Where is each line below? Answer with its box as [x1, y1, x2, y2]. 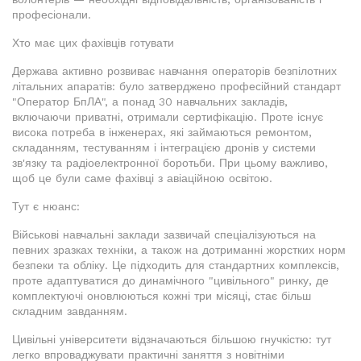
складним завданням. [12, 305, 127, 318]
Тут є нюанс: [12, 200, 80, 214]
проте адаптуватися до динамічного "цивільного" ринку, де [12, 274, 329, 288]
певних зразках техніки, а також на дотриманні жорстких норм [12, 243, 346, 257]
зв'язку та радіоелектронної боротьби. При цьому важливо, [12, 156, 328, 170]
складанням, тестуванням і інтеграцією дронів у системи [12, 141, 316, 155]
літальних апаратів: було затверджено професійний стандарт [12, 80, 341, 93]
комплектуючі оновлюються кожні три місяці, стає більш [12, 289, 311, 303]
